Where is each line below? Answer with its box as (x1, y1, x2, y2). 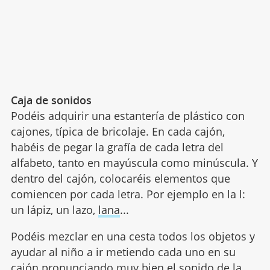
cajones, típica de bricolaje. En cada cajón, (10, 124, 225, 139)
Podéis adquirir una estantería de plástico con (10, 108, 245, 124)
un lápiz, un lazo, (10, 202, 98, 218)
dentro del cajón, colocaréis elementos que (10, 171, 230, 186)
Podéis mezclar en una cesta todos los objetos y (10, 229, 255, 244)
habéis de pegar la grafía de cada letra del (10, 140, 224, 155)
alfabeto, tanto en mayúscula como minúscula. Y (10, 155, 258, 171)
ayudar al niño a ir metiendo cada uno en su (10, 245, 236, 260)
